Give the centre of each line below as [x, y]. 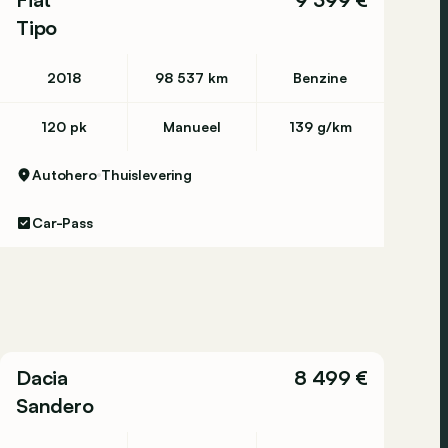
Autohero [64, 174]
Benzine [320, 77]
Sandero [55, 405]
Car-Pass [62, 222]
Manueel [191, 126]
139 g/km [320, 126]
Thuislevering [146, 174]
